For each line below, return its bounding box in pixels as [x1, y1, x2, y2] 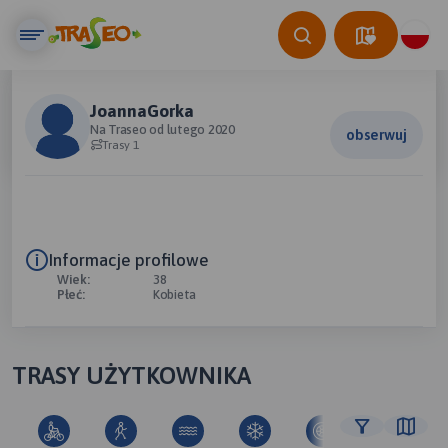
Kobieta [153, 287, 197, 302]
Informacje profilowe [49, 250, 209, 270]
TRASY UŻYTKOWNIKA [12, 362, 251, 389]
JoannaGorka [90, 101, 194, 121]
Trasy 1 [102, 138, 139, 152]
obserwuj [346, 126, 407, 143]
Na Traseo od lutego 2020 [90, 122, 235, 137]
